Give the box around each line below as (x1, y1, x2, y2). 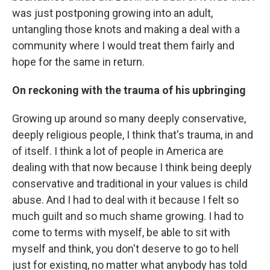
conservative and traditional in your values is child (12, 177, 248, 190)
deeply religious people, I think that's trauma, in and (12, 128, 253, 141)
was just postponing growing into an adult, (12, 6, 213, 19)
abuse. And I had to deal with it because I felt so (12, 193, 239, 206)
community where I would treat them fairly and (12, 39, 234, 52)
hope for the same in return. (12, 55, 145, 68)
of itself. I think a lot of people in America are (12, 144, 224, 157)
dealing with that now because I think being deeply (12, 160, 252, 174)
